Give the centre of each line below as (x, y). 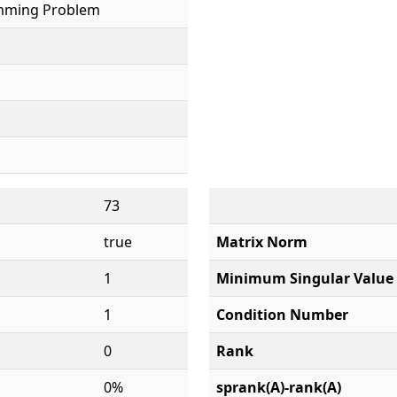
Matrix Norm (262, 242)
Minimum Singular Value (305, 278)
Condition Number (282, 315)
